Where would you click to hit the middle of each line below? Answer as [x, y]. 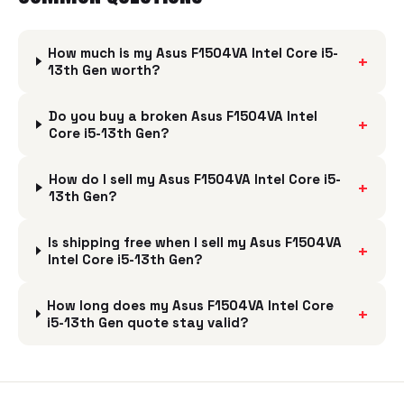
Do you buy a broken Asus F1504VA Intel [183, 116]
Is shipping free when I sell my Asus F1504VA [194, 242]
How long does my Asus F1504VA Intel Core [191, 305]
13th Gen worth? [105, 70]
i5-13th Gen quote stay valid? [148, 322]
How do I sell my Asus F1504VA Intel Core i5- [195, 179]
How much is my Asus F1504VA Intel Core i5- [193, 53]
